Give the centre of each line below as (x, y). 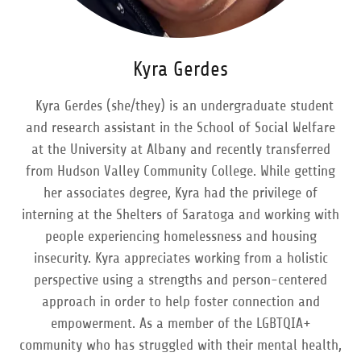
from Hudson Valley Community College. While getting (180, 171)
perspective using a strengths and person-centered (180, 280)
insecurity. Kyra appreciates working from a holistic (180, 258)
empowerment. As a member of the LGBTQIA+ (180, 323)
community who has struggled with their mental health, (180, 345)
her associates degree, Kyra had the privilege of (180, 193)
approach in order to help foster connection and (180, 301)
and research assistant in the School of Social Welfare (180, 127)
